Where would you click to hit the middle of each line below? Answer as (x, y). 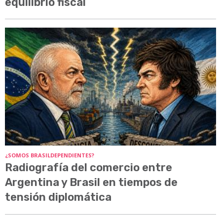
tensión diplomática (58, 197)
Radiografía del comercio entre (89, 168)
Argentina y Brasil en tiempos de (91, 183)
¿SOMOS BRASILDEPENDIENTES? (50, 155)
